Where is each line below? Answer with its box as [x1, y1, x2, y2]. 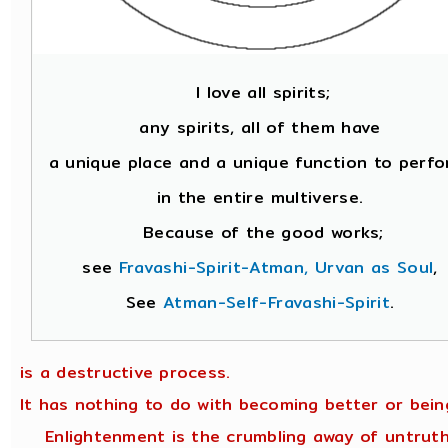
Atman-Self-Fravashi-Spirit [162, 290, 391, 316]
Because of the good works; [136, 220, 384, 246]
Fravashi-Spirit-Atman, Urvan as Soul [118, 255, 434, 281]
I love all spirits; [189, 80, 331, 106]
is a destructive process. [20, 359, 231, 385]
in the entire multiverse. [156, 185, 364, 211]
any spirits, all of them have [139, 115, 381, 141]
